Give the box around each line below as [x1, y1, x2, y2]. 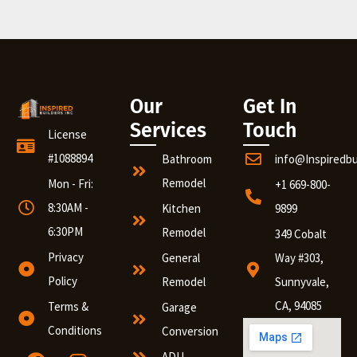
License [48, 126, 87, 142]
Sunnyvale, [275, 273, 330, 289]
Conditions [48, 322, 102, 338]
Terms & [48, 298, 88, 314]
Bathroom [161, 151, 212, 167]
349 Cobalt [275, 226, 328, 241]
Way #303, [275, 249, 324, 265]
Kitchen [161, 200, 201, 216]
